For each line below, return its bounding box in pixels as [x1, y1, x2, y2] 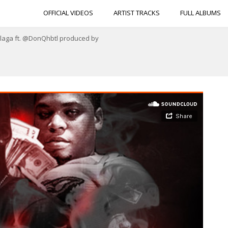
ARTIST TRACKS [113, 8, 160, 17]
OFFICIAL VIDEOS [43, 8, 93, 17]
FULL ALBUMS [180, 8, 221, 17]
